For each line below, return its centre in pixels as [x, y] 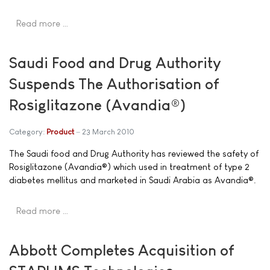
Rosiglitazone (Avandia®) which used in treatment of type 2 [129, 167]
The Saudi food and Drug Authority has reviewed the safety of [134, 153]
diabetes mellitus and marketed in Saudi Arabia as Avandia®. [133, 180]
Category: [28, 132]
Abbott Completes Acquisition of [121, 250]
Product [60, 132]
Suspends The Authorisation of [114, 84]
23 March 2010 [108, 132]
